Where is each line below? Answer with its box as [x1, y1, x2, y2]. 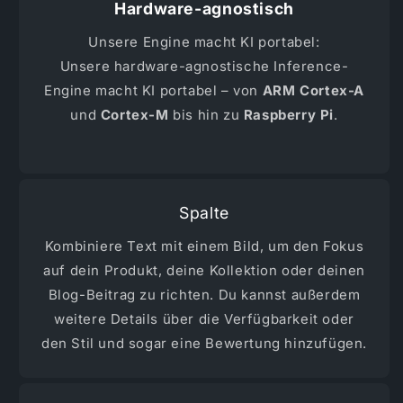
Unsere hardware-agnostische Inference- [59, 57, 349, 75]
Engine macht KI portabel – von [44, 81, 263, 99]
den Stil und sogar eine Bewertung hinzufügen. [41, 334, 368, 352]
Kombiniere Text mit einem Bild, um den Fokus [44, 237, 364, 255]
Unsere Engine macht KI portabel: [88, 32, 320, 50]
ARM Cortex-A [262, 81, 364, 99]
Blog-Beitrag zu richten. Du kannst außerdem [48, 285, 361, 303]
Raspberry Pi [243, 105, 334, 123]
